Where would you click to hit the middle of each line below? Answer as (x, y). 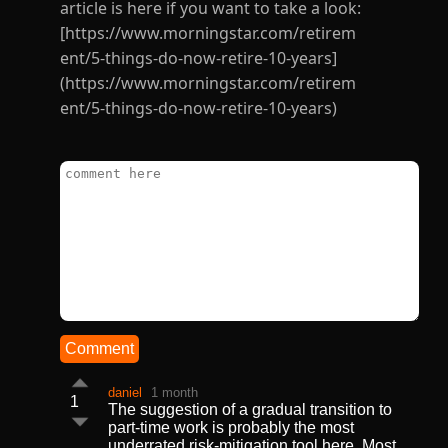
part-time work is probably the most (231, 427)
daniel (125, 392)
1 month (174, 392)
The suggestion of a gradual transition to (250, 409)
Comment (99, 348)
